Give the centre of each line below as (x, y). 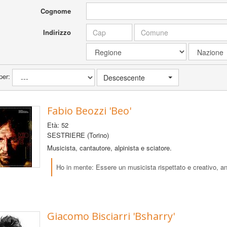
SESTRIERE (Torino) (78, 135)
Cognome (56, 11)
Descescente (124, 77)
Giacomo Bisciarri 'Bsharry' (111, 216)
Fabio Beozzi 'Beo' (89, 110)
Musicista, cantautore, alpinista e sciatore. (109, 147)
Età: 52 (58, 125)
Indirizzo (57, 32)
